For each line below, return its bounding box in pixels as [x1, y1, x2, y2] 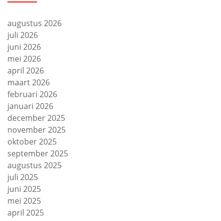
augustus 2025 [7, 160, 62, 171]
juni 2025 [7, 184, 41, 194]
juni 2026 [7, 41, 41, 52]
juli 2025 [7, 172, 38, 183]
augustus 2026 [7, 18, 62, 29]
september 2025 [7, 148, 68, 159]
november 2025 [7, 124, 66, 135]
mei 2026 [7, 53, 41, 64]
